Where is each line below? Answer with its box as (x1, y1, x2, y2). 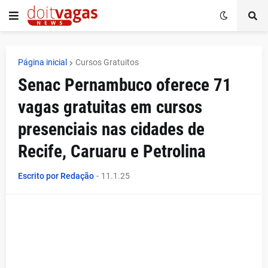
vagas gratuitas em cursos (18, 97, 202, 117)
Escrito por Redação (18, 171, 94, 181)
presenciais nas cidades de (18, 119, 205, 139)
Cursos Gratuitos (75, 57, 139, 67)
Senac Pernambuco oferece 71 (18, 75, 232, 95)
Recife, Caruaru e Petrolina (18, 141, 206, 162)
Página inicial (18, 57, 67, 67)
